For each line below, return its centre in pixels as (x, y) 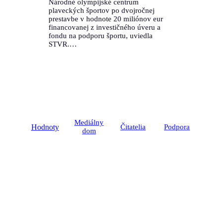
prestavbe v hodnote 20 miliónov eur (106, 19)
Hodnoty (45, 127)
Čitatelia (133, 127)
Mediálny (89, 123)
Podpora (177, 127)
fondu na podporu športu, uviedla (100, 36)
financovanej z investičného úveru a (104, 28)
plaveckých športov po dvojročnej (101, 11)
